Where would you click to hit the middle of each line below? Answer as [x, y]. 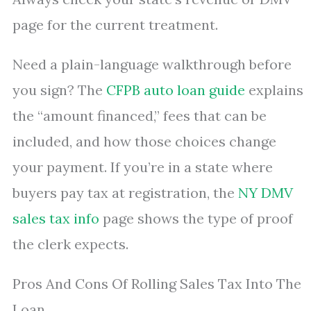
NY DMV [266, 193]
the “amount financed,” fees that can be [140, 116]
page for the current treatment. [115, 25]
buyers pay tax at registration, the [125, 193]
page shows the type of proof [196, 218]
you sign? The [59, 90]
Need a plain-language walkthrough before [152, 64]
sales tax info [56, 218]
